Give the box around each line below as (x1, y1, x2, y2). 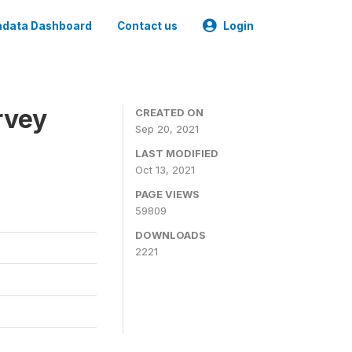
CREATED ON (135, 106, 203, 119)
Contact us (117, 20, 178, 32)
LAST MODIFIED (135, 147, 218, 159)
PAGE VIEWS (135, 188, 200, 200)
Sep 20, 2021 (135, 123, 199, 135)
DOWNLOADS (135, 229, 206, 241)
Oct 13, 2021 (135, 163, 195, 176)
